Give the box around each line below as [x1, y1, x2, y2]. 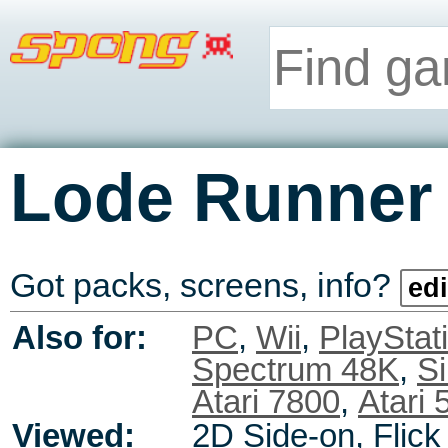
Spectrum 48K [192, 351, 399, 389]
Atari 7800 [192, 383, 340, 421]
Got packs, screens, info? [10, 266, 400, 305]
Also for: [12, 319, 147, 357]
